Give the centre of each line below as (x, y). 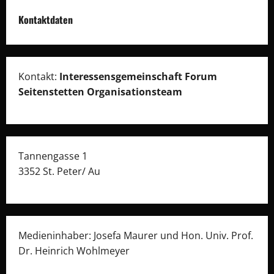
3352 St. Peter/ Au (59, 171)
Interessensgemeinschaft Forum (138, 76)
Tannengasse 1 (53, 156)
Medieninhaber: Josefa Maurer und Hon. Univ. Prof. (136, 235)
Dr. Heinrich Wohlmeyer (74, 250)
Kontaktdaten (46, 19)
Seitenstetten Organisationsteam (100, 91)
